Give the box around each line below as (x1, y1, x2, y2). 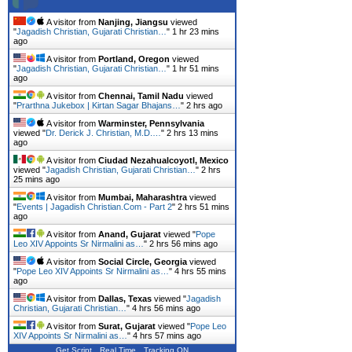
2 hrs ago (186, 101, 222, 111)
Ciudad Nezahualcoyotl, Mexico (98, 156, 229, 166)
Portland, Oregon (98, 54, 170, 64)
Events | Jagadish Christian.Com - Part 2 (16, 202, 172, 212)
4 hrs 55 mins (174, 266, 226, 277)
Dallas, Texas (98, 294, 152, 304)
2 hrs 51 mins (178, 202, 229, 212)
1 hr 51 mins (172, 64, 219, 74)
